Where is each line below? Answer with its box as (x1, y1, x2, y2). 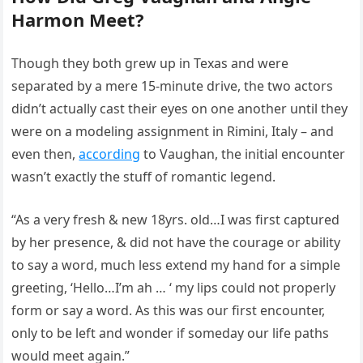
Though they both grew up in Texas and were (11, 54, 289, 72)
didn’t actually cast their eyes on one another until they (11, 100, 348, 117)
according (79, 145, 141, 163)
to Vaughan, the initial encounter (140, 145, 346, 163)
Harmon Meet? (11, 7, 145, 32)
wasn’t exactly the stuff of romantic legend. (11, 168, 276, 186)
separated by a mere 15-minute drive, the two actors (11, 77, 334, 95)
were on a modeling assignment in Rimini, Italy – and (11, 122, 335, 140)
